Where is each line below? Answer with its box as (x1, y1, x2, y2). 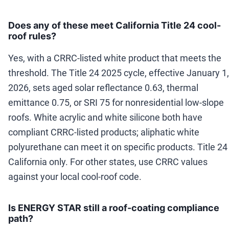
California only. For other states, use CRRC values (8, 156, 208, 168)
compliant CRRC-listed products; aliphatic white (8, 127, 199, 138)
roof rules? (8, 31, 56, 42)
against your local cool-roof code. (8, 171, 142, 182)
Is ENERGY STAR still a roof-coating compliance (8, 202, 219, 214)
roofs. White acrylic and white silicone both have (8, 112, 202, 123)
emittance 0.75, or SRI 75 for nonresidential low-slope (8, 97, 224, 108)
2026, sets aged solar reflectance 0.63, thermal (8, 82, 198, 94)
